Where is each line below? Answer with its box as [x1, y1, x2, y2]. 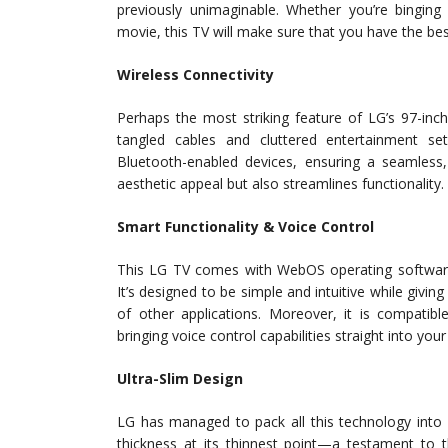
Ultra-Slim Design [117, 369, 243, 389]
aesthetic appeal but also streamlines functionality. [117, 174, 444, 194]
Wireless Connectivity [117, 65, 274, 85]
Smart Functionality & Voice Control [117, 217, 374, 237]
